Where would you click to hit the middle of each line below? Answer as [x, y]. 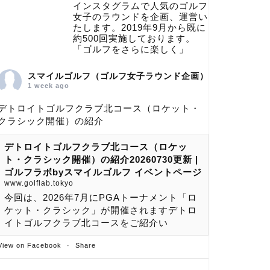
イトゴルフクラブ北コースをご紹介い [86, 222]
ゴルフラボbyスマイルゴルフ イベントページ [103, 172]
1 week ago [48, 85]
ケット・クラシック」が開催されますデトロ [100, 210]
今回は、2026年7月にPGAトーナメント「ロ [100, 197]
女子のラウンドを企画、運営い [140, 16]
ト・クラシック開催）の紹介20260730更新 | [101, 159]
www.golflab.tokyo [39, 183]
